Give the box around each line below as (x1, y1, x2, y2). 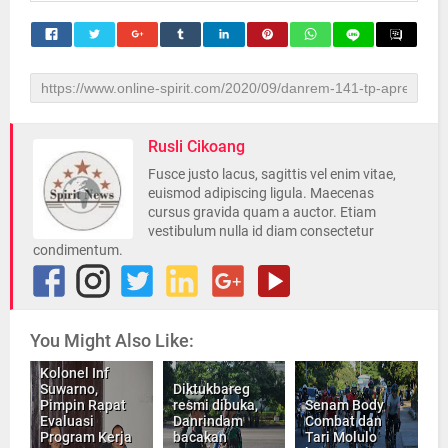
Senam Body (305, 396, 385, 413)
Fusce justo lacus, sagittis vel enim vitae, (148, 165, 396, 182)
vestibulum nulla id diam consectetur (148, 222, 374, 239)
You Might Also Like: (30, 329, 194, 351)
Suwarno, (40, 380, 98, 397)
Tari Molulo (305, 428, 378, 445)
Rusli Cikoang (148, 136, 245, 156)
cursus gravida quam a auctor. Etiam (148, 203, 376, 220)
